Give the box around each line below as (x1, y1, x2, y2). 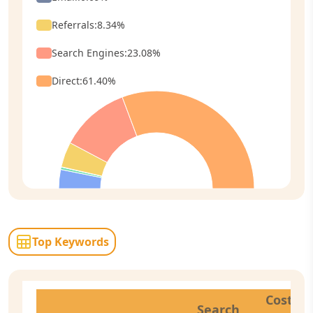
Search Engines (52, 46, 124, 59)
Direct (52, 74, 80, 87)
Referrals (52, 18, 94, 31)
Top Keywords (32, 234, 109, 249)
